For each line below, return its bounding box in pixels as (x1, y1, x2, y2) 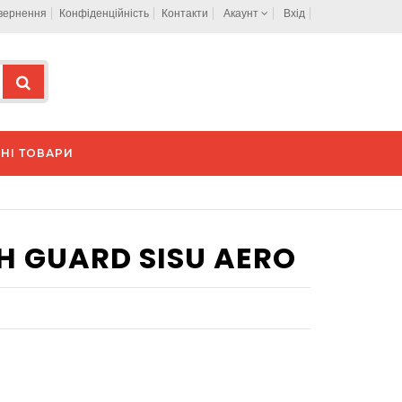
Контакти (162, 7, 208, 20)
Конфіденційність (59, 7, 149, 20)
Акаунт (223, 7, 261, 20)
